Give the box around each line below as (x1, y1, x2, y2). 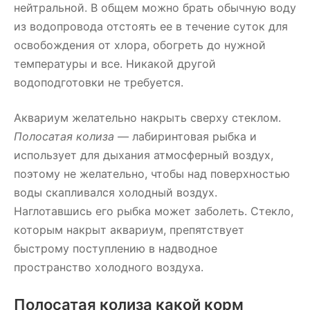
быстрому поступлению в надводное (14, 241, 217, 255)
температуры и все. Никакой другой (14, 57, 216, 71)
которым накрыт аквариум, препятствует (14, 223, 244, 237)
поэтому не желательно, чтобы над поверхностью (14, 167, 290, 181)
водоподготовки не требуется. (14, 75, 183, 89)
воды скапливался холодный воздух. (14, 185, 217, 199)
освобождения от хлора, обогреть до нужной (14, 38, 266, 52)
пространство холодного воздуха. (14, 260, 203, 274)
